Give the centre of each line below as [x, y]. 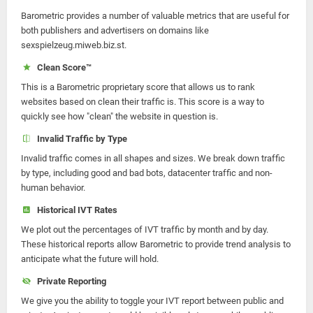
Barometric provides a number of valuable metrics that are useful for [155, 16]
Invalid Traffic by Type [80, 139]
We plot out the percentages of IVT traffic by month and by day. [145, 230]
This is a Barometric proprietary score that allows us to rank [138, 87]
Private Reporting [69, 281]
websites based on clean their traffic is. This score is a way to [143, 102]
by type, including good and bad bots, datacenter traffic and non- [147, 173]
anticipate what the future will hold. [90, 259]
